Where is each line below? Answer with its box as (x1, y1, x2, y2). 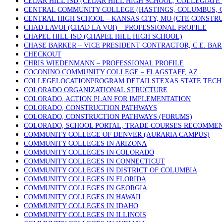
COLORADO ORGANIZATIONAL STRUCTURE (24, 86, 167, 94)
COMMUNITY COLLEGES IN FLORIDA (24, 175, 146, 183)
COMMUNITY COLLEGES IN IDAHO (24, 202, 138, 210)
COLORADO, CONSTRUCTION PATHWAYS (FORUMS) (24, 113, 192, 120)
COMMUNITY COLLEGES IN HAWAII (24, 193, 141, 201)
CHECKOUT (24, 51, 61, 58)
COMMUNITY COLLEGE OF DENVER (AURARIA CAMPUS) (24, 131, 210, 138)
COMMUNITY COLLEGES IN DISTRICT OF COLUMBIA (24, 166, 197, 174)
